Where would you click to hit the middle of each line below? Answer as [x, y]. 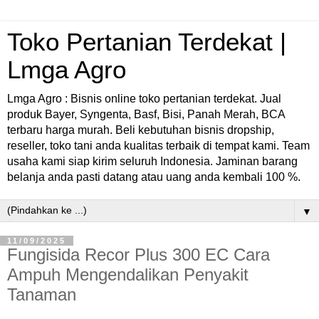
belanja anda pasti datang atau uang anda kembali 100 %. [154, 177]
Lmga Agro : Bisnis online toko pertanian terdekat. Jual [144, 99]
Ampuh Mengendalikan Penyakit [128, 274]
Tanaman [42, 294]
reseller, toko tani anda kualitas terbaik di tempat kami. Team [158, 146]
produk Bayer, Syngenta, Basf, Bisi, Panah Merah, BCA [146, 114]
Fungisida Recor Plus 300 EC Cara [138, 255]
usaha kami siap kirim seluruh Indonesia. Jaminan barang [152, 161]
